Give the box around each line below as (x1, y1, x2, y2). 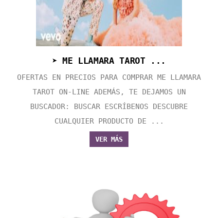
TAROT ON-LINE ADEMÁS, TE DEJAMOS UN (32, 88, 186, 97)
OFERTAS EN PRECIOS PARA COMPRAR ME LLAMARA (17, 73, 201, 82)
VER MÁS (95, 135, 123, 144)
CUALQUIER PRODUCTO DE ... (54, 117, 164, 126)
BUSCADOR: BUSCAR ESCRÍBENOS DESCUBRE (30, 102, 188, 111)
